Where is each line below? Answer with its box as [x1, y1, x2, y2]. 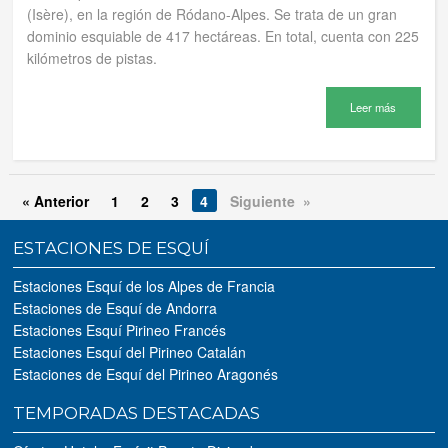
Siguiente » [230, 190, 312, 211]
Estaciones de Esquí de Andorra [13, 297, 218, 318]
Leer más [350, 99, 397, 116]
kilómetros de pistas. [27, 48, 158, 69]
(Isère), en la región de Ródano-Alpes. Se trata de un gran [27, 4, 398, 25]
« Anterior [21, 190, 89, 211]
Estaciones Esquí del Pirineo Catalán [13, 341, 247, 362]
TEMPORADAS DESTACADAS [13, 402, 261, 423]
